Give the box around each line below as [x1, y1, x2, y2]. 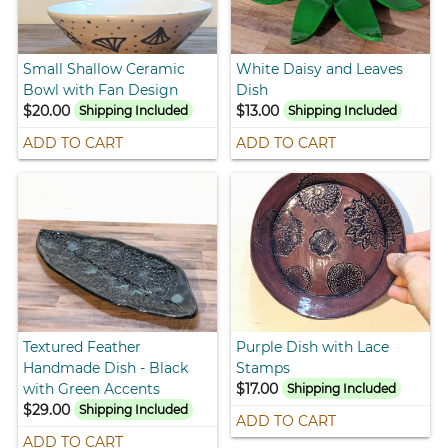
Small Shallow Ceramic [23, 59, 186, 78]
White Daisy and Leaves [236, 59, 403, 78]
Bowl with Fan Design [23, 80, 179, 99]
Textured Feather [23, 337, 142, 356]
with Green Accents [23, 379, 161, 398]
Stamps [236, 358, 290, 377]
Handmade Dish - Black [23, 358, 189, 377]
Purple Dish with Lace [236, 337, 389, 356]
